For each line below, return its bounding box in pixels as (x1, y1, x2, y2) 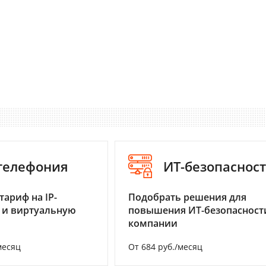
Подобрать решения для (128, 191, 246, 204)
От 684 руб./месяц (128, 241, 202, 253)
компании (128, 217, 178, 230)
